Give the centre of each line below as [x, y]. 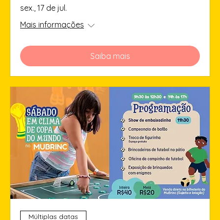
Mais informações [52, 25]
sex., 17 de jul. [43, 8]
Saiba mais [110, 56]
